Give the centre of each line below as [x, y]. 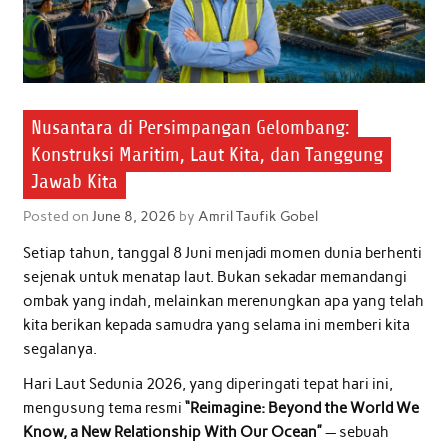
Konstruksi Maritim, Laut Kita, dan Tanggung [206, 154]
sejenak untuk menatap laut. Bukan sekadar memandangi [214, 276]
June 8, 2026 [133, 216]
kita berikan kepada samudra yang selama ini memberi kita [216, 324]
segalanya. [59, 348]
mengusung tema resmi [103, 408]
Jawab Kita [74, 181]
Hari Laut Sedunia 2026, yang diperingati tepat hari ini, [207, 384]
